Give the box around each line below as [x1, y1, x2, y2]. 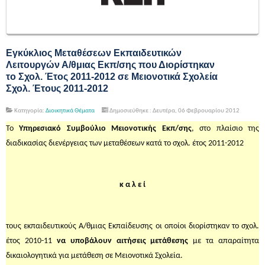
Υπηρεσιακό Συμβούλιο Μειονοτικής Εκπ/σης [19, 124, 192, 133]
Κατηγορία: [13, 107, 46, 114]
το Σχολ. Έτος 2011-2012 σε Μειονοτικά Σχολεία [6, 71, 218, 82]
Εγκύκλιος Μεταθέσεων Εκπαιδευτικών [6, 47, 182, 58]
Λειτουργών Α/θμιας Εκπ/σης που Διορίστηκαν [6, 59, 215, 70]
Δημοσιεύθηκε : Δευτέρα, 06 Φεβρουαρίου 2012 [108, 107, 240, 114]
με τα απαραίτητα [193, 236, 259, 245]
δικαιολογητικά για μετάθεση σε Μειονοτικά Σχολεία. [6, 251, 183, 260]
